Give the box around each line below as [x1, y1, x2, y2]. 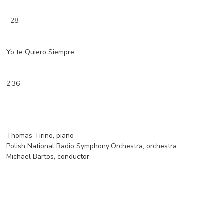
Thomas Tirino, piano [6, 131, 74, 141]
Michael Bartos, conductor [6, 152, 90, 162]
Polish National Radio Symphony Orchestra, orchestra [6, 141, 177, 151]
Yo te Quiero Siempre [6, 47, 75, 57]
